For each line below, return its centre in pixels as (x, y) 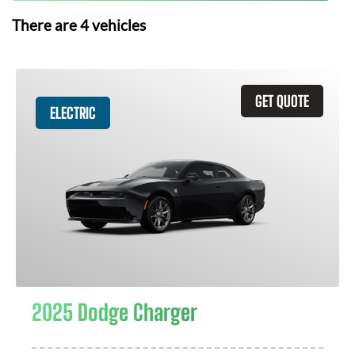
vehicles (117, 25)
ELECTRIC (73, 113)
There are (46, 25)
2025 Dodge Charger (115, 312)
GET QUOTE (282, 101)
